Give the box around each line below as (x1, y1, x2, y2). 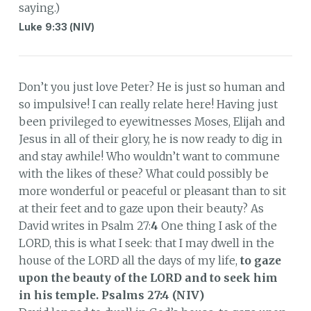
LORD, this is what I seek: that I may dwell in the (18, 236, 274, 250)
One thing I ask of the (158, 219, 277, 233)
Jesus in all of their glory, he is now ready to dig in (18, 132, 283, 146)
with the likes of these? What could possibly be (18, 167, 269, 180)
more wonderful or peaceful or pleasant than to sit (18, 184, 286, 198)
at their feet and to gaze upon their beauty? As (18, 201, 264, 215)
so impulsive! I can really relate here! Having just (18, 97, 278, 111)
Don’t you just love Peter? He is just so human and (18, 80, 285, 94)
